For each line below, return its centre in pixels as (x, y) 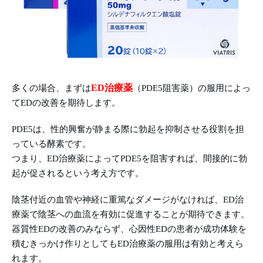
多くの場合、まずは (51, 88)
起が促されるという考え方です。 (78, 173)
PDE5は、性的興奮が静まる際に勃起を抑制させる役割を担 (128, 129)
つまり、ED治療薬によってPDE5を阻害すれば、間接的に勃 (129, 158)
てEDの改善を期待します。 (66, 102)
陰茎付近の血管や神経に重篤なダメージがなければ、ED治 (128, 199)
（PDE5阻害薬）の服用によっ (192, 88)
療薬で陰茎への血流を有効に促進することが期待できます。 (131, 214)
